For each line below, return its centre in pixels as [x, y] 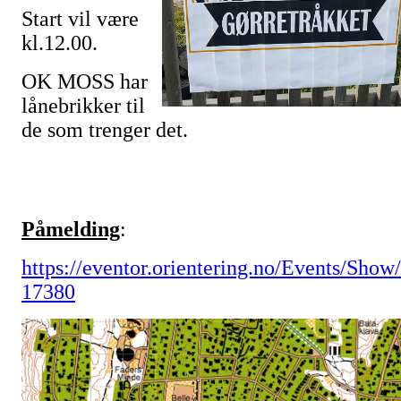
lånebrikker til [83, 106]
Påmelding [71, 229]
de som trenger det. [105, 130]
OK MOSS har [85, 81]
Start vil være [80, 19]
